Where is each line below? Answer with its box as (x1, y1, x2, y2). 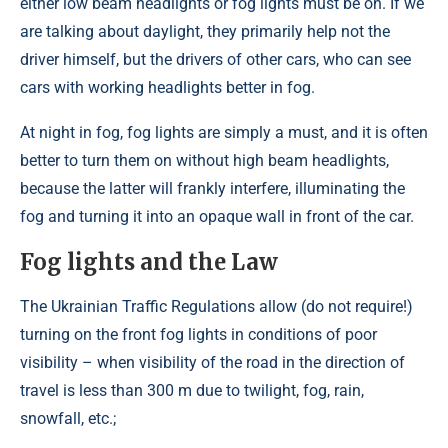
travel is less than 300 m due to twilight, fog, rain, (20, 381, 364, 401)
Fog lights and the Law (20, 248, 278, 277)
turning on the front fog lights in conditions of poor (20, 325, 377, 345)
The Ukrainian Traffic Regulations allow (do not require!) (20, 297, 413, 317)
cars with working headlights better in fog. (20, 78, 315, 98)
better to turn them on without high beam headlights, (20, 151, 389, 171)
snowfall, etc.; (20, 409, 116, 429)
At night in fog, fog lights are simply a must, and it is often (20, 123, 428, 143)
